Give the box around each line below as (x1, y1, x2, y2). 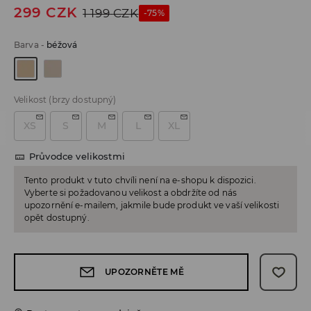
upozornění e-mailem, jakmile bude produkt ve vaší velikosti (24, 200, 280, 211)
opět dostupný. (24, 212, 90, 224)
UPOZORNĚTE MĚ (104, 267, 185, 278)
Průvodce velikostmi (29, 151, 125, 162)
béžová (47, 40, 78, 51)
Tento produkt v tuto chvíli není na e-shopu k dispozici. (24, 175, 256, 186)
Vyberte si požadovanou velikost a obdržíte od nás (24, 187, 237, 199)
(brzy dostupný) (49, 94, 117, 106)
